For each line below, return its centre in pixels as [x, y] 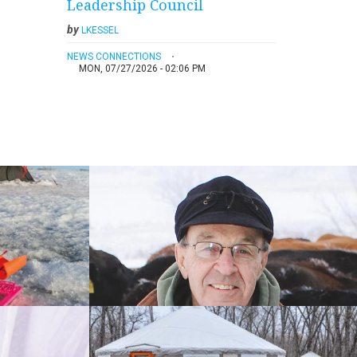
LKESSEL [100, 30]
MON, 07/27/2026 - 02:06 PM [142, 68]
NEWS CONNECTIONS [114, 56]
